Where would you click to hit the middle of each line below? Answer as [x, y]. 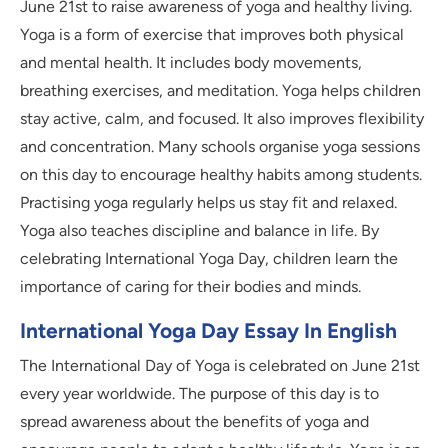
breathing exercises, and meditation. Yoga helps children [220, 91]
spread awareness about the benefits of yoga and [194, 422]
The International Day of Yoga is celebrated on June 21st [220, 366]
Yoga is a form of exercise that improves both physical [212, 35]
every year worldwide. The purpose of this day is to [199, 394]
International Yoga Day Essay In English [208, 331]
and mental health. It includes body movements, [191, 63]
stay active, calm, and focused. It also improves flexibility [222, 119]
